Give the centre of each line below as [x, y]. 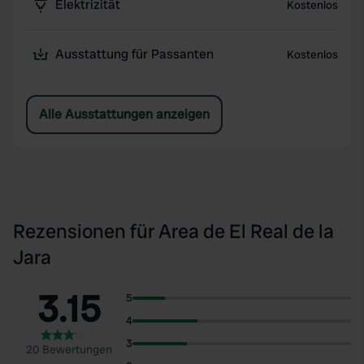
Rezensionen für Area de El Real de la [173, 231]
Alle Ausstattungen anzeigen [124, 114]
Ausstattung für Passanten [134, 54]
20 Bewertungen [69, 349]
